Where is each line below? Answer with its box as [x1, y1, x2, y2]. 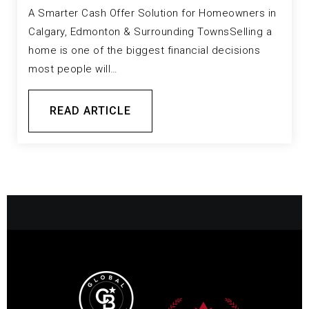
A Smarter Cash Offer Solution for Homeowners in [28, 6, 277, 19]
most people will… [28, 62, 118, 75]
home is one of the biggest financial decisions [28, 43, 260, 57]
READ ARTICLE [50, 103, 131, 117]
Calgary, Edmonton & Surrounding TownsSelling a [28, 25, 272, 38]
